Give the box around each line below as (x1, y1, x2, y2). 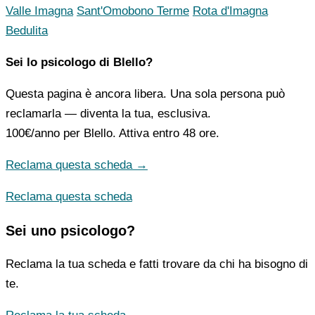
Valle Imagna (6, 4, 73, 18)
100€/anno (6, 127, 60, 141)
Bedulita (6, 24, 48, 38)
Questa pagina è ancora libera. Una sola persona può (6, 87, 285, 101)
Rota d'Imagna (193, 4, 268, 18)
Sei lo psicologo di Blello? (6, 56, 153, 70)
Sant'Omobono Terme (77, 4, 189, 18)
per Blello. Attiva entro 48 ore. (60, 127, 219, 141)
